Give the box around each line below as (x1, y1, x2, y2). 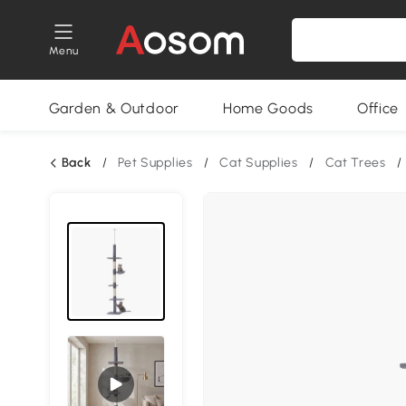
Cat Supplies (219, 155, 298, 170)
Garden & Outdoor (48, 100, 179, 117)
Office (356, 100, 400, 117)
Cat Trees (324, 155, 386, 170)
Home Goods (222, 100, 314, 117)
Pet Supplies (118, 155, 193, 170)
